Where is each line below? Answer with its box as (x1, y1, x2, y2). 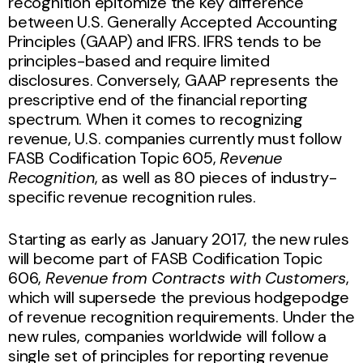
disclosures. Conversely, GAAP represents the (8, 69, 340, 91)
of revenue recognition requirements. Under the (8, 305, 355, 327)
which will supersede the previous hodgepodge (8, 286, 350, 308)
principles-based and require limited (8, 49, 270, 71)
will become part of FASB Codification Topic (8, 247, 322, 269)
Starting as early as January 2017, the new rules (8, 228, 349, 250)
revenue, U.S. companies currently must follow (8, 127, 342, 149)
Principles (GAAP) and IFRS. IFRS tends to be (8, 30, 322, 52)
